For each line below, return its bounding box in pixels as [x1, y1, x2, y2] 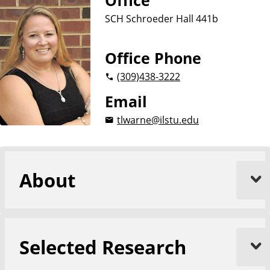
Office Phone [105, 48, 201, 68]
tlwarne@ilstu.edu [117, 113, 199, 127]
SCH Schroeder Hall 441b [105, 11, 218, 25]
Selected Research [19, 234, 186, 260]
